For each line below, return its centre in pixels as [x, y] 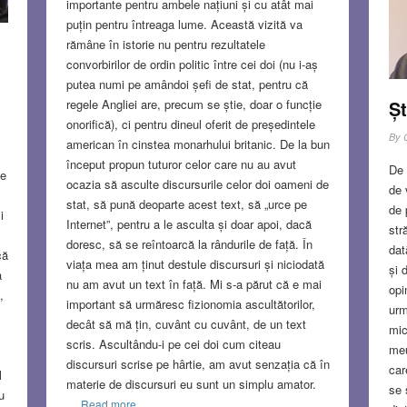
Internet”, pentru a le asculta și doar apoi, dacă [189, 223]
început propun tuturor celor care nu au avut [181, 164]
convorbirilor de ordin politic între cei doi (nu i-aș [192, 64]
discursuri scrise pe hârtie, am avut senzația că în [198, 363]
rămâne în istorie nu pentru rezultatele [165, 44]
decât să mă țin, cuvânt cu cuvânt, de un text [186, 323]
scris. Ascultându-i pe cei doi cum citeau [173, 343]
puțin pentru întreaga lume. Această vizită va [184, 24]
